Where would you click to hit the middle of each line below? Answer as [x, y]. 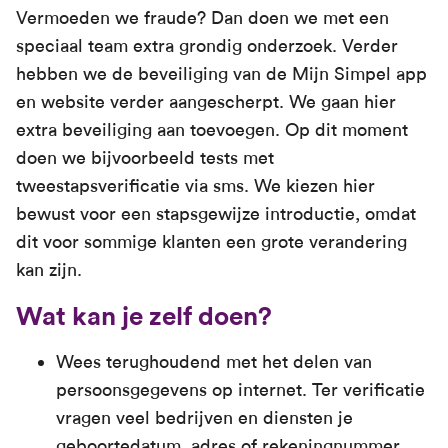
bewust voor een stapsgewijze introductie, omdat [216, 214]
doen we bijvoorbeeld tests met [145, 158]
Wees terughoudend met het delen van [214, 362]
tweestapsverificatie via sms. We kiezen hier [195, 186]
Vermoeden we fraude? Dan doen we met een [202, 18]
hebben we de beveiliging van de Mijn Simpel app [221, 74]
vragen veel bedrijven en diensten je [204, 418]
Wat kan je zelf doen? [144, 316]
